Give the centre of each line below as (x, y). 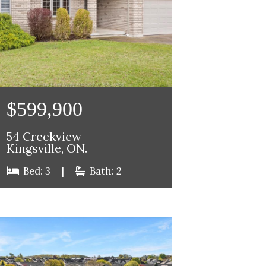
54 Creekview (44, 136)
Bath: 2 (104, 171)
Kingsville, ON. (47, 148)
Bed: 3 (37, 171)
